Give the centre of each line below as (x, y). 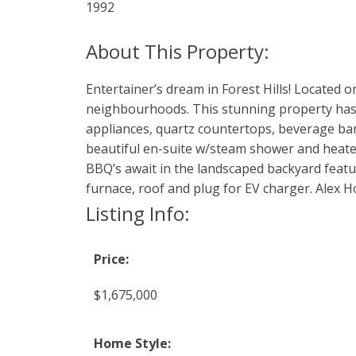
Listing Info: (137, 213)
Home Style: (132, 343)
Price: (111, 259)
